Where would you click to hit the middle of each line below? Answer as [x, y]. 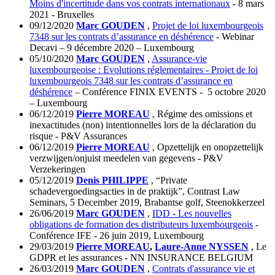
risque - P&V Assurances [78, 136]
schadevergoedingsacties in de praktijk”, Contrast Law [135, 192]
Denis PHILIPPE [112, 180]
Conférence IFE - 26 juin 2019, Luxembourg [117, 236]
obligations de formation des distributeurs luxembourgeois [141, 225]
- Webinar [234, 37]
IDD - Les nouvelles [192, 214]
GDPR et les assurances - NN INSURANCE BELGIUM [141, 258]
